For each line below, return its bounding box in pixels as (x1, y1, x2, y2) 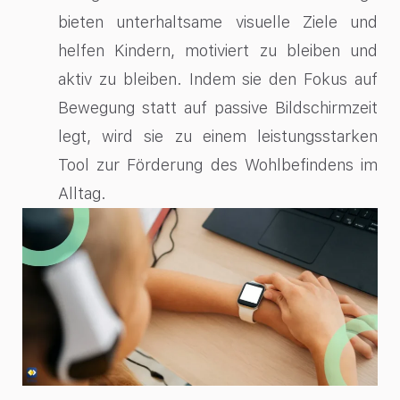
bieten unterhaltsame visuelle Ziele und (58, 12, 378, 32)
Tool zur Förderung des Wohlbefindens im (58, 155, 378, 175)
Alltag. (58, 184, 106, 204)
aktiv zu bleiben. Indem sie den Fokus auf (58, 70, 378, 89)
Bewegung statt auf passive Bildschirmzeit (58, 98, 378, 118)
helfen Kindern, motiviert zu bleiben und (58, 41, 378, 61)
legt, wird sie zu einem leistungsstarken (58, 127, 378, 146)
